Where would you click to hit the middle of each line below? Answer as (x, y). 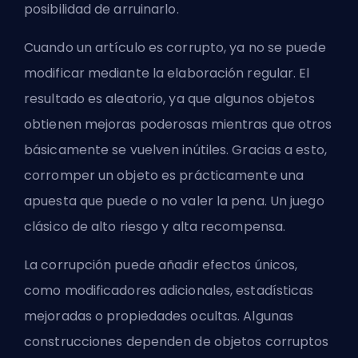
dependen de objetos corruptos (226, 342)
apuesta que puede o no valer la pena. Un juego (174, 201)
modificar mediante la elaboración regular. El (167, 74)
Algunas (268, 316)
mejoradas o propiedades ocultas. (134, 316)
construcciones (74, 342)
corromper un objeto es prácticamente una (164, 176)
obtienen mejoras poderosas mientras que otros (178, 125)
